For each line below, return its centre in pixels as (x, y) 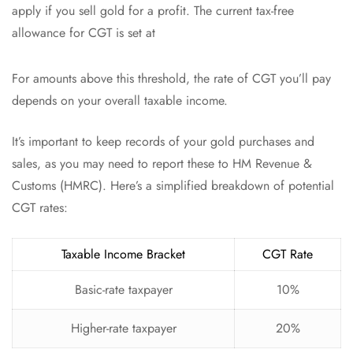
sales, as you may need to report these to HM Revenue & (162, 163)
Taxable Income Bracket (123, 254)
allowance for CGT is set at (84, 32)
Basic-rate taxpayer (123, 289)
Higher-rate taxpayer (123, 328)
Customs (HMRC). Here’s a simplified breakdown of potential (173, 185)
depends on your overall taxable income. (120, 100)
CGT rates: (40, 207)
